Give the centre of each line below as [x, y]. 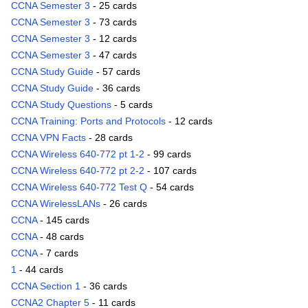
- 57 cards [117, 72]
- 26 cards [124, 204]
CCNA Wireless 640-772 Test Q [79, 187]
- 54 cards [170, 187]
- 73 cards [113, 22]
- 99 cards [168, 154]
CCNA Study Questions [61, 105]
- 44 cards [40, 270]
